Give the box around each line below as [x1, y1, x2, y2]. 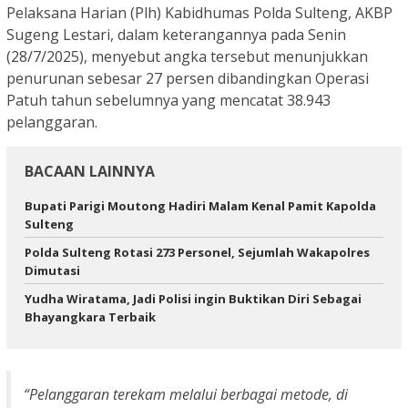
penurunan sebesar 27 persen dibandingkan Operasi [6, 67, 369, 88]
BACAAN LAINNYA [25, 160, 155, 181]
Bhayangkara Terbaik [25, 308, 156, 325]
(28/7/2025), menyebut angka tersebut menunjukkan [6, 46, 368, 66]
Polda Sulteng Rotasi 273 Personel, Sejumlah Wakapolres [25, 243, 370, 260]
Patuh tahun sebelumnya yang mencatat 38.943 [6, 89, 331, 110]
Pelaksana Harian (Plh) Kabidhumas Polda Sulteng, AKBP [6, 2, 393, 23]
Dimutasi [25, 261, 80, 279]
